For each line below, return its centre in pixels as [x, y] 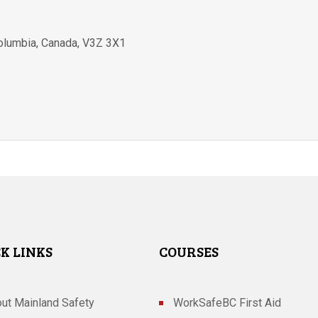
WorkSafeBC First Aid [227, 303]
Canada [60, 43]
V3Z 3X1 [104, 43]
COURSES [189, 251]
